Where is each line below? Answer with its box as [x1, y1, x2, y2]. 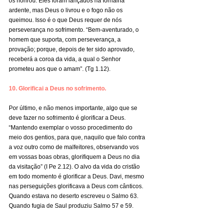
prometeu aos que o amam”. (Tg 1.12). [9, 66, 110, 72]
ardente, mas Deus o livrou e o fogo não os [9, 7, 124, 14]
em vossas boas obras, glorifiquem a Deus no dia [9, 153, 141, 160]
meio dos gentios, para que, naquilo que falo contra [9, 134, 147, 141]
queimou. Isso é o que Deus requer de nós [9, 17, 123, 23]
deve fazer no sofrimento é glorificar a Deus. [9, 114, 127, 121]
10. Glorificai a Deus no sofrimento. [9, 85, 106, 92]
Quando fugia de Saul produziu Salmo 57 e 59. [9, 202, 133, 209]
